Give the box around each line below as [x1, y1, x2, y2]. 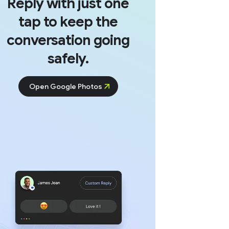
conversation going [7, 31, 130, 50]
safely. [47, 50, 89, 68]
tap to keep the [18, 13, 118, 31]
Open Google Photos [29, 82, 102, 91]
